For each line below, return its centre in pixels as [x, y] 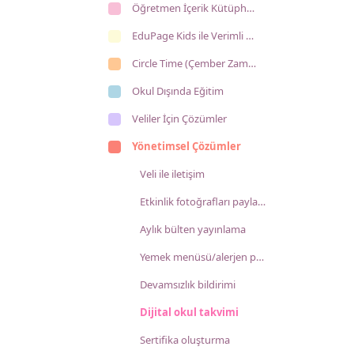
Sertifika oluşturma [185, 340]
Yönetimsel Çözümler [186, 146]
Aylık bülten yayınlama [193, 229]
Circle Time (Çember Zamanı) [190, 63]
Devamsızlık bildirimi [188, 284]
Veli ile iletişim [172, 174]
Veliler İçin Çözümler [179, 119]
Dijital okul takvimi [189, 312]
